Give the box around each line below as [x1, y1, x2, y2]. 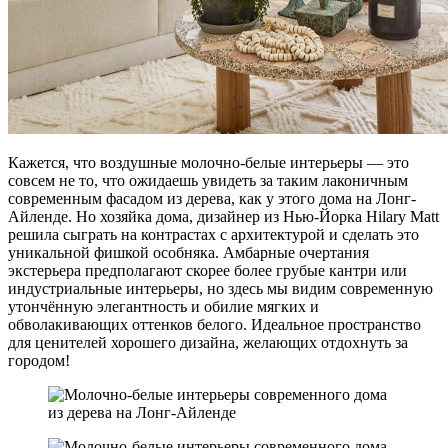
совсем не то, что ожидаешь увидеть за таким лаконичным [8, 171, 408, 189]
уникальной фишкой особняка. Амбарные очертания [8, 243, 369, 261]
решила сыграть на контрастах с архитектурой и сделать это [8, 225, 419, 243]
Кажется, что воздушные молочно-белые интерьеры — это [8, 153, 409, 171]
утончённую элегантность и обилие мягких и [8, 297, 319, 315]
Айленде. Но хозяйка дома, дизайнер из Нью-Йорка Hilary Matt [8, 207, 439, 225]
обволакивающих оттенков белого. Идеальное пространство [8, 315, 421, 333]
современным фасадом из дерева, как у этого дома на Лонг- [8, 189, 416, 207]
